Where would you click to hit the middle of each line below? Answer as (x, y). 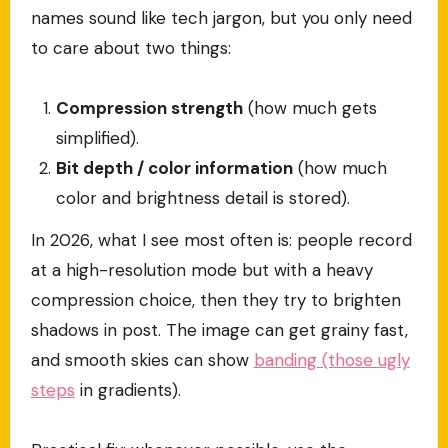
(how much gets (310, 107)
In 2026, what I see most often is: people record (221, 240)
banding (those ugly (331, 360)
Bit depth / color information (175, 167)
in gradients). (127, 390)
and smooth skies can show (142, 360)
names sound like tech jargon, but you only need (221, 17)
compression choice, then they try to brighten (215, 300)
